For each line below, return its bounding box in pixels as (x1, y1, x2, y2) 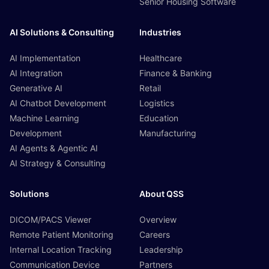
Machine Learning (10, 113, 79, 124)
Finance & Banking (139, 68, 212, 79)
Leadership (139, 244, 183, 255)
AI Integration (10, 68, 62, 79)
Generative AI (10, 83, 62, 94)
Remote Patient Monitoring (10, 229, 113, 240)
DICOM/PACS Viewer (10, 214, 91, 225)
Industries (139, 27, 181, 38)
